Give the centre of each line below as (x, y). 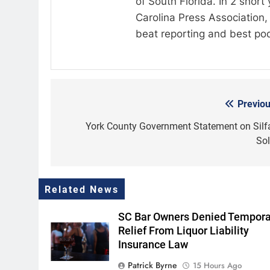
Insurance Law (153, 245)
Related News (82, 190)
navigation (96, 129)
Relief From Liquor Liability (184, 231)
